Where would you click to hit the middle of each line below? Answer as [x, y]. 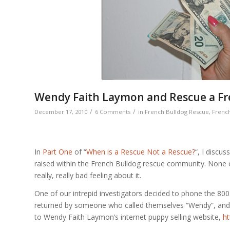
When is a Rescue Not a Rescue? [141, 152]
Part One [57, 152]
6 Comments [113, 112]
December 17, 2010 [61, 112]
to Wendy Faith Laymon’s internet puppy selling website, [129, 217]
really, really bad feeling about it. [88, 176]
